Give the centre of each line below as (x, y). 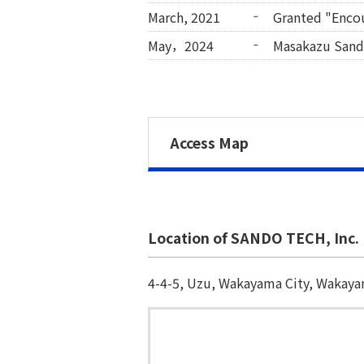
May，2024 (181, 46)
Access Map (210, 142)
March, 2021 (184, 17)
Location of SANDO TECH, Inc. (253, 237)
